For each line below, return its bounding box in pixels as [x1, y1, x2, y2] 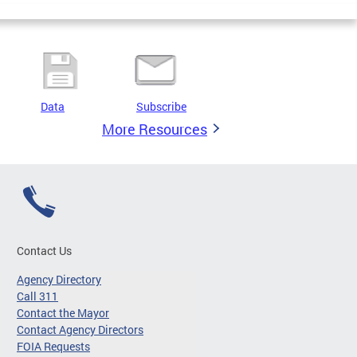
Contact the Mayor [17, 305, 109, 320]
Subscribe [136, 99, 186, 114]
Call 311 [17, 288, 58, 304]
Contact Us [17, 243, 72, 258]
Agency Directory [17, 272, 101, 287]
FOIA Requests [17, 339, 90, 354]
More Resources [102, 120, 207, 139]
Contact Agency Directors [17, 322, 143, 337]
